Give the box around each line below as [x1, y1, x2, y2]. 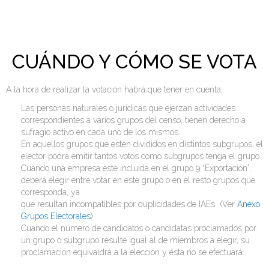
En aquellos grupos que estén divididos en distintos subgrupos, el [21, 139, 263, 150]
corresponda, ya [21, 187, 80, 198]
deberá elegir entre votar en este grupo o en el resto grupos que [21, 175, 255, 186]
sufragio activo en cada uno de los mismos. [21, 127, 180, 138]
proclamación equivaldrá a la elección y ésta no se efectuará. [21, 247, 244, 258]
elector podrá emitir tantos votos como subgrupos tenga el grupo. [21, 151, 261, 162]
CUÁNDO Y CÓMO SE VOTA [12, 50, 257, 73]
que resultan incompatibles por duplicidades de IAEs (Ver [21, 199, 237, 210]
